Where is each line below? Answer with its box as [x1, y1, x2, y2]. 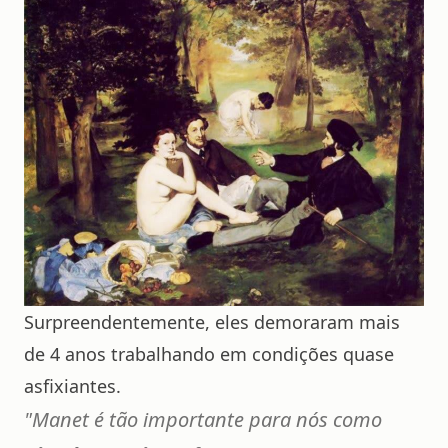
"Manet [24, 406, 89, 434]
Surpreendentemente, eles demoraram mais [24, 310, 400, 335]
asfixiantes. [24, 374, 121, 399]
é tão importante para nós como [89, 406, 382, 434]
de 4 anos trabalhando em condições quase [24, 342, 394, 367]
